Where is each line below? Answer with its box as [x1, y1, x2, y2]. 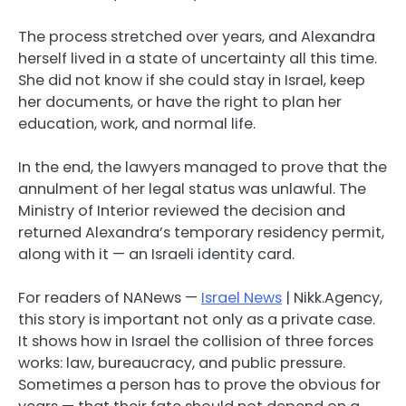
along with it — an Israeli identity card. [18, 243, 295, 265]
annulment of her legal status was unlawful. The [18, 178, 366, 199]
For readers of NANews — [18, 286, 201, 308]
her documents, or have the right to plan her [18, 91, 342, 112]
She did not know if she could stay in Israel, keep [18, 69, 365, 91]
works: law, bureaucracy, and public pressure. [18, 352, 345, 373]
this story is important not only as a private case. [18, 308, 375, 330]
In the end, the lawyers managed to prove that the [18, 156, 387, 178]
